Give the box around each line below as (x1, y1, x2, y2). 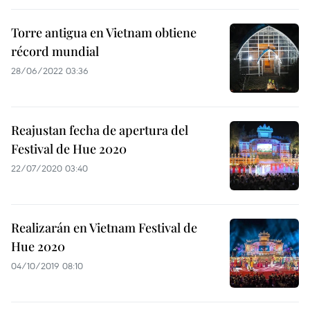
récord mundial (11, 43, 99, 60)
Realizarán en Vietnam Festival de (11, 219, 197, 236)
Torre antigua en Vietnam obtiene (11, 24, 197, 41)
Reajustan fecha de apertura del (11, 122, 188, 138)
